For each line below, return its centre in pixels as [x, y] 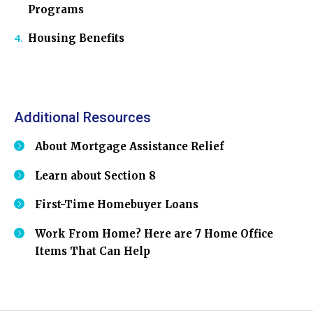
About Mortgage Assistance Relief [130, 146]
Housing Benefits [76, 38]
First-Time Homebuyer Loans [117, 205]
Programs [56, 9]
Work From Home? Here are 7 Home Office [154, 234]
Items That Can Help [93, 252]
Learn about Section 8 [95, 175]
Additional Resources [82, 117]
